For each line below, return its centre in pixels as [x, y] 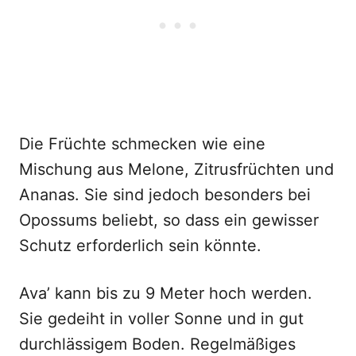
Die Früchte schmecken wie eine [142, 144]
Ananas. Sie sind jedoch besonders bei [165, 195]
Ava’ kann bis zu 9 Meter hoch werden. [166, 293]
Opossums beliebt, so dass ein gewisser [169, 220]
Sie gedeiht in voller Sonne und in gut [161, 319]
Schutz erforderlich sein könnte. [140, 246]
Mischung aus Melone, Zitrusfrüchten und [176, 169]
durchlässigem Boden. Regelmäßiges [157, 344]
